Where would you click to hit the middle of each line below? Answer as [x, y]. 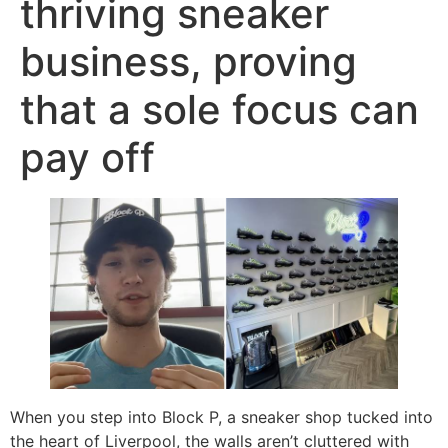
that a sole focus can [219, 109]
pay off [87, 157]
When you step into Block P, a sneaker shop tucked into [221, 417]
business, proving [188, 61]
